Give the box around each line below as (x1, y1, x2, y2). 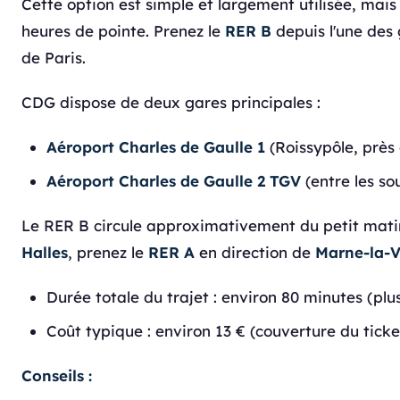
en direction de (195, 243, 315, 262)
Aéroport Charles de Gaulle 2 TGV (46, 171, 301, 190)
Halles (21, 243, 68, 262)
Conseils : (21, 366, 92, 385)
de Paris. (21, 48, 86, 67)
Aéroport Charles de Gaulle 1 (46, 137, 265, 156)
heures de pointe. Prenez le (21, 21, 225, 40)
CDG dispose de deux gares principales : (21, 93, 321, 112)
